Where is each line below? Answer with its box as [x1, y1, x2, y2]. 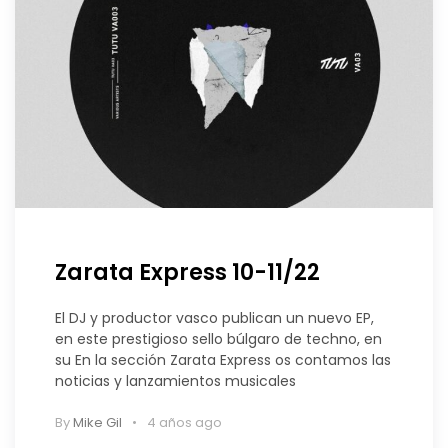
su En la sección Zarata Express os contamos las [55, 350, 391, 371]
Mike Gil [73, 413, 122, 433]
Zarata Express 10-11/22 [55, 257, 320, 289]
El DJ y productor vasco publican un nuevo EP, [55, 308, 374, 329]
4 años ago [147, 413, 222, 433]
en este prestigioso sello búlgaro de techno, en [55, 329, 382, 350]
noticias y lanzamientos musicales [55, 371, 296, 392]
